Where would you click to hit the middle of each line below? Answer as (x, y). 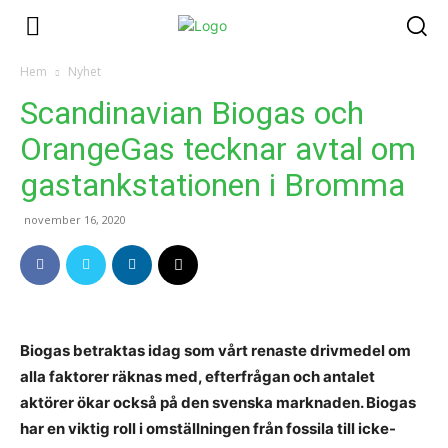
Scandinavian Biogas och (192, 112)
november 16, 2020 (75, 219)
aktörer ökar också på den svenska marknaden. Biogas (218, 402)
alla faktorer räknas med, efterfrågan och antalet (197, 376)
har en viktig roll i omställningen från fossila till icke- (208, 428)
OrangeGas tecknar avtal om (218, 148)
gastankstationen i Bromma (212, 184)
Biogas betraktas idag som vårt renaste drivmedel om (215, 350)
